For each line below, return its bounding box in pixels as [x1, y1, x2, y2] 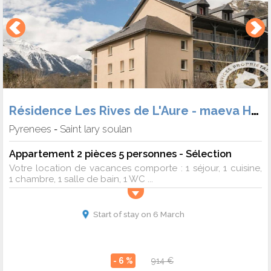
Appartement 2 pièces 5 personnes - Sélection [9, 148, 232, 160]
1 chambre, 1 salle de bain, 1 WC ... [9, 174, 153, 185]
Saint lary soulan [60, 123, 132, 135]
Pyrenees [9, 123, 51, 135]
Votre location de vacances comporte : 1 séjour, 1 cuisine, [9, 163, 262, 174]
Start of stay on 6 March [93, 209, 184, 220]
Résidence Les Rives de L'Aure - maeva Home [251, 102, 259, 119]
